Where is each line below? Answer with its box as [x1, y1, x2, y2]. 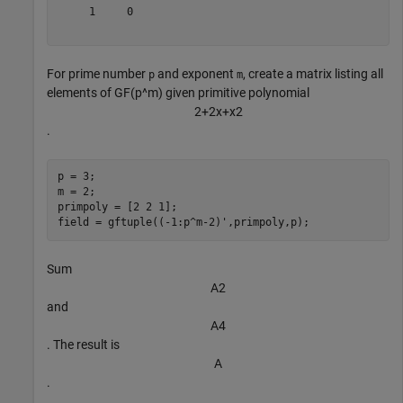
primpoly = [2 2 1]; [57, 201, 177, 214]
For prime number [47, 66, 148, 81]
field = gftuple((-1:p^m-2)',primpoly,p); [57, 216, 309, 229]
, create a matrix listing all [243, 66, 383, 81]
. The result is [47, 336, 120, 352]
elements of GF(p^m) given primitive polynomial [47, 85, 309, 100]
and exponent [155, 66, 237, 81]
